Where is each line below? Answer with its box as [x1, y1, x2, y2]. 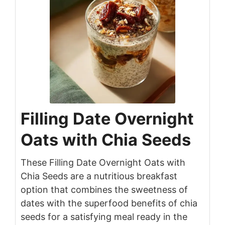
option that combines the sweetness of [21, 184, 188, 195]
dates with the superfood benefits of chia [21, 198, 197, 209]
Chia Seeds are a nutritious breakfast [21, 171, 177, 182]
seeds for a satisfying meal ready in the [21, 211, 187, 222]
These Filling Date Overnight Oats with [21, 157, 185, 168]
